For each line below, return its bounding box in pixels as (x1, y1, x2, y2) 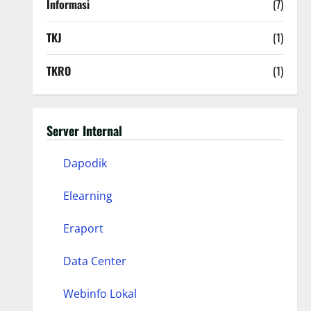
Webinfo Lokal (62, 286, 137, 301)
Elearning (62, 188, 112, 203)
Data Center (62, 253, 126, 269)
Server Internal (46, 121, 122, 140)
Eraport (62, 221, 103, 236)
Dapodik (62, 155, 107, 171)
